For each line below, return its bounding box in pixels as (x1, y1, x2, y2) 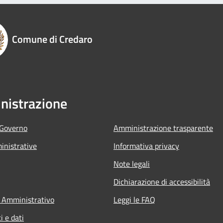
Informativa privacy (113, 139, 179, 152)
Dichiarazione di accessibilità (113, 175, 210, 188)
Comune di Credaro (12, 31, 93, 47)
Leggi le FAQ (113, 193, 155, 206)
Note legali (113, 157, 150, 170)
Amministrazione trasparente (113, 121, 213, 134)
